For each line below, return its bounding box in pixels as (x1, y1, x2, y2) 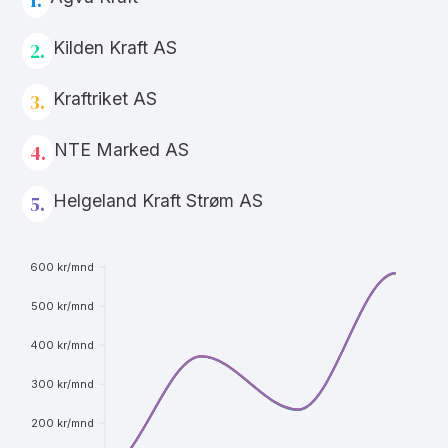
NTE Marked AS (54, 138, 189, 160)
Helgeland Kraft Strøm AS (53, 189, 263, 211)
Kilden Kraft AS (53, 36, 177, 58)
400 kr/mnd (30, 337, 94, 352)
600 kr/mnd (30, 259, 94, 274)
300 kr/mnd (31, 376, 94, 391)
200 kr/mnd (31, 415, 94, 430)
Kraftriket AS (53, 87, 157, 109)
